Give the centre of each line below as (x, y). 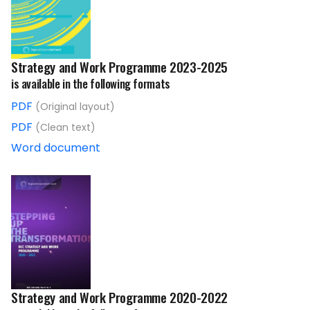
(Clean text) (65, 128)
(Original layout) (75, 107)
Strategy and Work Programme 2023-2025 (119, 67)
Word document (56, 148)
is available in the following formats (91, 84)
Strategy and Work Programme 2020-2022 (119, 297)
